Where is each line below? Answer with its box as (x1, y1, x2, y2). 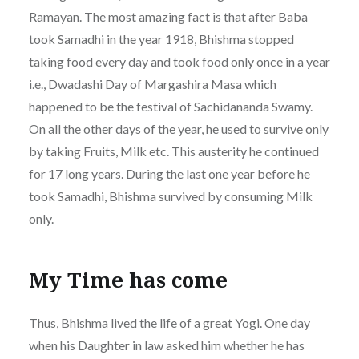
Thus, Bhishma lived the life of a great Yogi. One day (28, 314, 310, 330)
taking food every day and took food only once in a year (28, 53, 330, 69)
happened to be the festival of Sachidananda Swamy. (28, 98, 313, 114)
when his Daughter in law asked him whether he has (28, 337, 305, 353)
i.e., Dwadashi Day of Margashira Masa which (28, 75, 276, 91)
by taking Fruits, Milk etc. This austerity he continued (28, 143, 319, 159)
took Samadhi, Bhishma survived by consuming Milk (28, 188, 313, 204)
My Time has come (28, 265, 228, 295)
